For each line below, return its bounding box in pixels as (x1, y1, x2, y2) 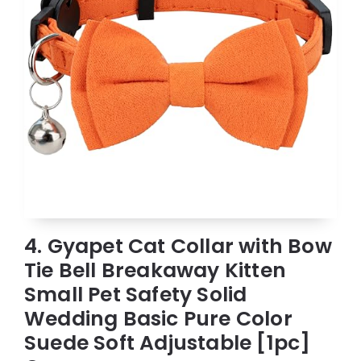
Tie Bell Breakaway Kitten (24, 255, 287, 284)
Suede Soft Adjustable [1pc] (24, 328, 311, 357)
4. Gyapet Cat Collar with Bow (24, 231, 332, 260)
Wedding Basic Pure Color (24, 304, 293, 333)
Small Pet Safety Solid (24, 280, 247, 309)
